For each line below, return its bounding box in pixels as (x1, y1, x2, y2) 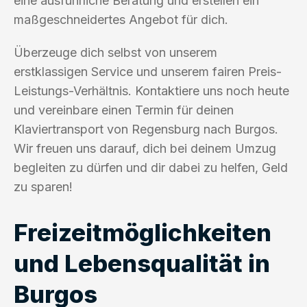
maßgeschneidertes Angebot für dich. (14, 12, 228, 27)
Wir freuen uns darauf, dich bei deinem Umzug (14, 140, 276, 156)
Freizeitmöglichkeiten (14, 217, 271, 247)
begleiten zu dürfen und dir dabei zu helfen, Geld (14, 160, 288, 175)
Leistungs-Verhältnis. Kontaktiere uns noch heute (14, 83, 289, 98)
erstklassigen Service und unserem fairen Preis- (14, 64, 282, 79)
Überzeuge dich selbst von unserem (14, 45, 217, 60)
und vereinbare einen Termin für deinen (14, 102, 234, 117)
